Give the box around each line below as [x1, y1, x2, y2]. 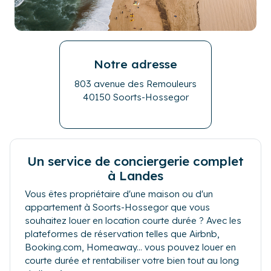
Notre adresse [94, 57, 177, 72]
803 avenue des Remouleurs [74, 78, 197, 90]
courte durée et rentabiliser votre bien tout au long [25, 255, 239, 267]
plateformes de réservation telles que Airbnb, [25, 228, 220, 240]
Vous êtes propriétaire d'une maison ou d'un [25, 188, 213, 200]
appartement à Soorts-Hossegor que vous [25, 201, 210, 214]
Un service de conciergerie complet [27, 153, 244, 169]
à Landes [108, 168, 163, 184]
